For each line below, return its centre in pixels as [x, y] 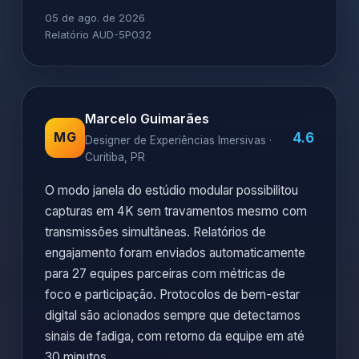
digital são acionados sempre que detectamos [173, 316]
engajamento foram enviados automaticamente [175, 253]
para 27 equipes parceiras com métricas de [165, 274]
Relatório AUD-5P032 [98, 35]
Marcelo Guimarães [147, 119]
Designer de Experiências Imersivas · [178, 141]
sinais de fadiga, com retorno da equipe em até [175, 337]
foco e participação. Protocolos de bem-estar [172, 295]
